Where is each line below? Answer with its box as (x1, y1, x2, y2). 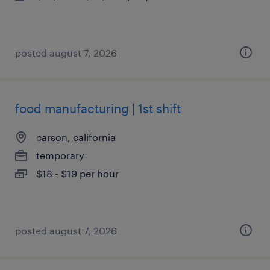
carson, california (36, 131, 116, 143)
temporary (36, 149, 84, 161)
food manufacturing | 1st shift (15, 101, 181, 116)
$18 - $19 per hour (36, 168, 119, 179)
